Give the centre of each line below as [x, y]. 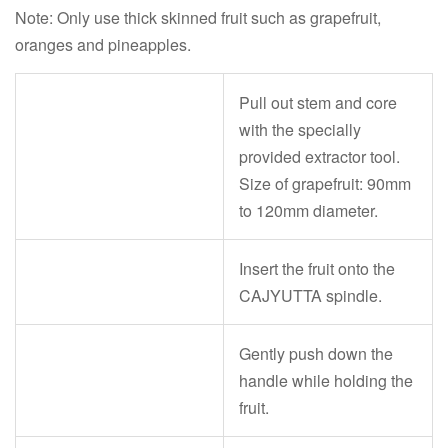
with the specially [300, 129]
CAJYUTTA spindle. [310, 295]
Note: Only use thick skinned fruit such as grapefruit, [198, 17]
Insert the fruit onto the [317, 268]
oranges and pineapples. [103, 44]
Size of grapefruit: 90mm [325, 183]
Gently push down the [316, 353]
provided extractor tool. [319, 156]
